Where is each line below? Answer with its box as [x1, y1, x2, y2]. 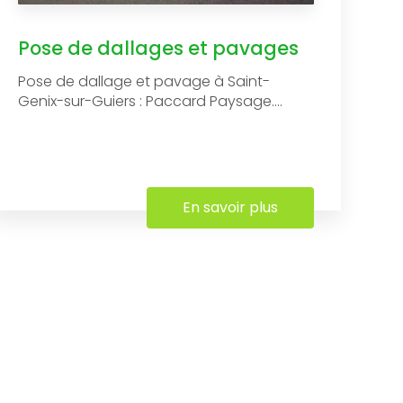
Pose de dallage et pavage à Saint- [18, 70, 271, 92]
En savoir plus [183, 196, 279, 218]
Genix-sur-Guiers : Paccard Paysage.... [18, 90, 283, 112]
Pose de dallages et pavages [18, 34, 300, 61]
